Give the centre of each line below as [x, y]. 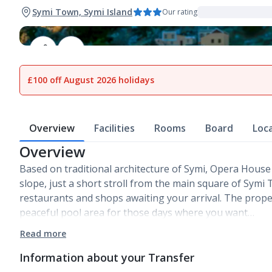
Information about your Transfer [107, 257]
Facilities [114, 128]
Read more [43, 233]
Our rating [180, 12]
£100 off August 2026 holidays [91, 80]
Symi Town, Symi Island [82, 12]
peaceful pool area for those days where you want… [137, 212]
